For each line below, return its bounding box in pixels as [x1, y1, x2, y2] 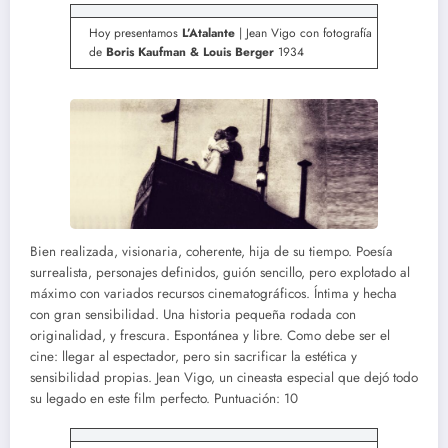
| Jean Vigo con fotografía [235, 24, 372, 43]
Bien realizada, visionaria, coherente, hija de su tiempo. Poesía [30, 241, 393, 261]
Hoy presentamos [89, 24, 182, 43]
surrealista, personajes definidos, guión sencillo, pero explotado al [30, 262, 410, 282]
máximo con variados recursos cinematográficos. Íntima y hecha [30, 283, 397, 303]
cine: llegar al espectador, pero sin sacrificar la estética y [30, 346, 357, 366]
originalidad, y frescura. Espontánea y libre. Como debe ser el [30, 325, 390, 345]
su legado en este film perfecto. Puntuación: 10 [30, 388, 298, 408]
